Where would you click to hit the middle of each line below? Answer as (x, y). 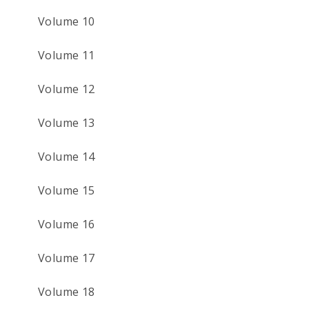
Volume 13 (67, 122)
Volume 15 (67, 190)
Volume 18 (67, 291)
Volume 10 (67, 21)
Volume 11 (67, 55)
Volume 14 (67, 156)
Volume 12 (67, 89)
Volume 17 (67, 258)
